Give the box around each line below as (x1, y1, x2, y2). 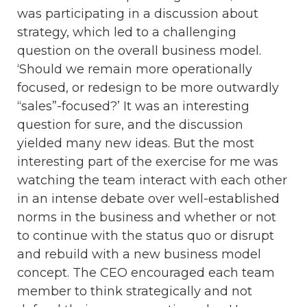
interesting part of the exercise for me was (17, 153, 278, 169)
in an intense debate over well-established (17, 191, 280, 206)
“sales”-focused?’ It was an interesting (17, 98, 249, 114)
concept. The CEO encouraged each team (17, 265, 275, 280)
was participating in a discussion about (17, 5, 258, 21)
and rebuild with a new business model (17, 246, 261, 262)
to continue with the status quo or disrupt (17, 228, 274, 243)
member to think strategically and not (17, 283, 252, 299)
